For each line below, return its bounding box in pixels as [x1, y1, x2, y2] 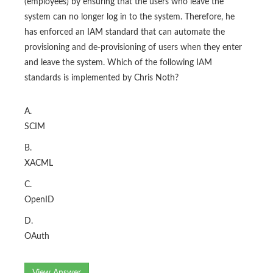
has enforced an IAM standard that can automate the [24, 28, 225, 37]
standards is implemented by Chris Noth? [24, 74, 179, 83]
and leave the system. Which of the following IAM [24, 58, 212, 68]
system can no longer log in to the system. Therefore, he [24, 13, 235, 22]
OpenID [24, 196, 54, 205]
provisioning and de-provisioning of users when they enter [24, 43, 242, 52]
